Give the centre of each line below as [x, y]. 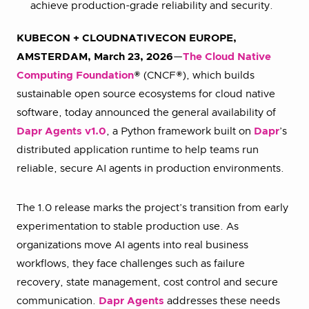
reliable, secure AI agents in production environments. [150, 169]
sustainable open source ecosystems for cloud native [146, 94]
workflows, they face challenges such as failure [131, 264]
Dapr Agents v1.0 [61, 131]
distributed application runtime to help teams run [138, 150]
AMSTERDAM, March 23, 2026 [95, 57]
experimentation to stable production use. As [128, 227]
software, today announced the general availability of [146, 113]
